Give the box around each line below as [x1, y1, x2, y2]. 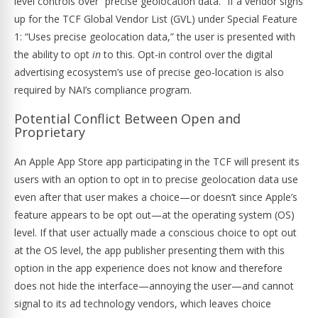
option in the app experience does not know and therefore [14, 261, 283, 275]
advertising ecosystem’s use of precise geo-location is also [14, 65, 284, 79]
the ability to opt [14, 48, 92, 61]
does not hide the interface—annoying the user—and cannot [14, 279, 294, 292]
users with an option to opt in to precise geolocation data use [14, 172, 298, 186]
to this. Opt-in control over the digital [101, 48, 273, 61]
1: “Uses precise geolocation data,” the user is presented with [14, 30, 295, 43]
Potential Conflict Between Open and [14, 110, 241, 127]
